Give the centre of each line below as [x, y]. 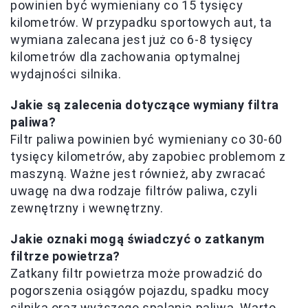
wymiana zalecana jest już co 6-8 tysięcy [132, 40]
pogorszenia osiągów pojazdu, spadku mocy [140, 291]
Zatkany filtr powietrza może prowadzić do [136, 274]
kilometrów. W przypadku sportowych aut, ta [141, 23]
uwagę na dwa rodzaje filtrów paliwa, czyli [134, 191]
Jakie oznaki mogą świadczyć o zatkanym [137, 239]
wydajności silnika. [66, 74]
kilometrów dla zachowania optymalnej [125, 57]
